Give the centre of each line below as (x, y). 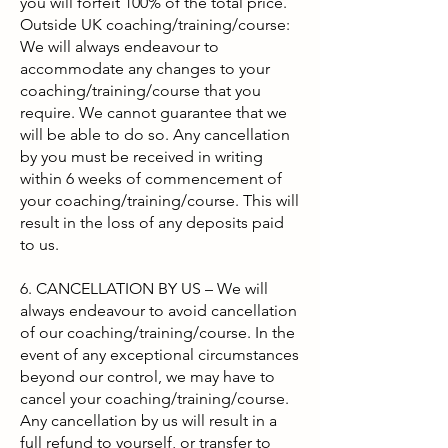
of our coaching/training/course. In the (157, 332)
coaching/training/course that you (140, 90)
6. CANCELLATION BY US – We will (144, 288)
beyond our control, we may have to (147, 376)
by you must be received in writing (141, 156)
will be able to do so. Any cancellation (155, 134)
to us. (39, 244)
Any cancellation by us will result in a (148, 420)
